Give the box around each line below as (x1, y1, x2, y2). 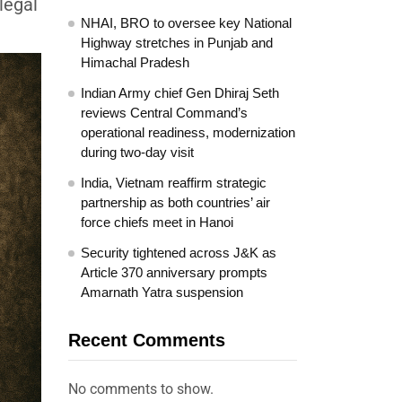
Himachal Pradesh (81, 55, 189, 70)
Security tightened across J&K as (81, 245, 276, 260)
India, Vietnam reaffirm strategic (81, 175, 267, 190)
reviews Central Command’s (81, 105, 248, 120)
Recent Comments (68, 330, 225, 350)
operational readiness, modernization (81, 125, 295, 140)
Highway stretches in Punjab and (81, 35, 273, 50)
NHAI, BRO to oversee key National (81, 15, 292, 31)
